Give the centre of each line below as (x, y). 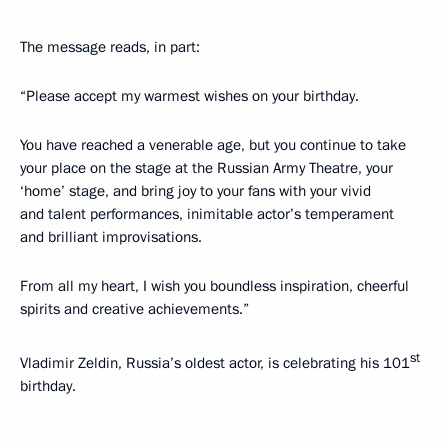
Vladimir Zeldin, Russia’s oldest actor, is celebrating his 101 (215, 363)
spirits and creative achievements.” (134, 309)
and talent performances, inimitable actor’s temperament (207, 214)
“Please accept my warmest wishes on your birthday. (189, 96)
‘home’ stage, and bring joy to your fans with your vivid (195, 191)
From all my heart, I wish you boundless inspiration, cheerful (214, 286)
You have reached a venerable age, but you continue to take (213, 145)
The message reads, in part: (110, 47)
